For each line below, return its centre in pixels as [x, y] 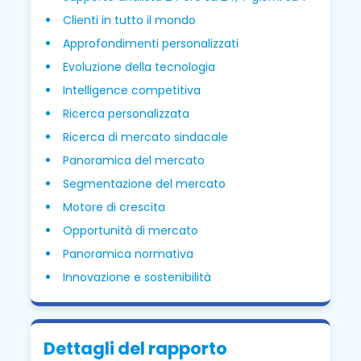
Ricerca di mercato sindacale [146, 137]
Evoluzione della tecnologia [139, 67]
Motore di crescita [114, 207]
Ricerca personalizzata [127, 114]
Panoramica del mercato [134, 161]
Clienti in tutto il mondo [130, 21]
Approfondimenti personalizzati [151, 44]
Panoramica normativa [129, 254]
